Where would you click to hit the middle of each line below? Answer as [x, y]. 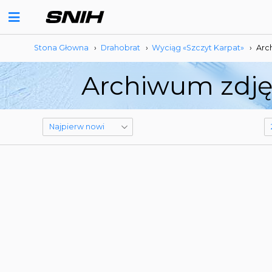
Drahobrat [120, 48]
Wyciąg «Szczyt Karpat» [198, 48]
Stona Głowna [61, 48]
